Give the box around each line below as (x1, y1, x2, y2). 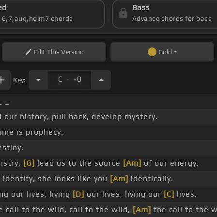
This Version (45, 48, 84, 56)
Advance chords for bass (132, 15, 212, 23)
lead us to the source (35, 158, 123, 168)
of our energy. (141, 158, 199, 168)
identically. (128, 174, 173, 184)
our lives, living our (84, 189, 164, 199)
